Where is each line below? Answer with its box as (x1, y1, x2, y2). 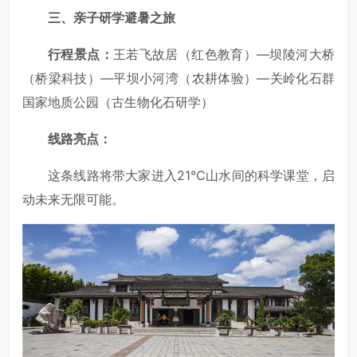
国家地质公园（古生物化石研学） (22, 93, 214, 110)
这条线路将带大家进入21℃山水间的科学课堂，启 (48, 167, 335, 183)
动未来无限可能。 (22, 190, 124, 207)
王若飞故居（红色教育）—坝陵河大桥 (112, 45, 335, 62)
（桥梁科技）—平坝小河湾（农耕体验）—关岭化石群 (22, 69, 335, 86)
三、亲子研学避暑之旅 (48, 9, 175, 25)
